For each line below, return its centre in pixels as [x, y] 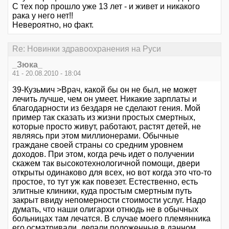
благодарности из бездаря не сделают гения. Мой [106, 108]
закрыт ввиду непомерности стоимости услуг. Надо [109, 200]
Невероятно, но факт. [53, 25]
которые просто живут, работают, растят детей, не [107, 126]
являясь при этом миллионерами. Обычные [96, 135]
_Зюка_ [27, 64]
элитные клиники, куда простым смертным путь [102, 191]
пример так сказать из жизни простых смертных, [104, 117]
